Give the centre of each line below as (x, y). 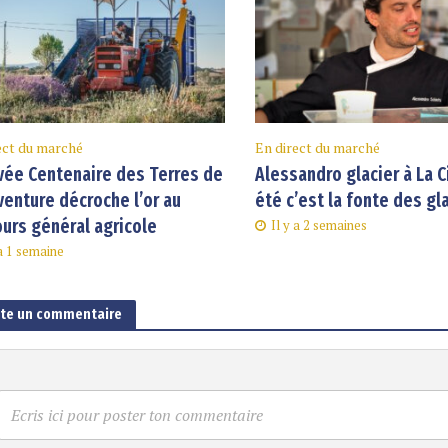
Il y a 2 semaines (319, 225)
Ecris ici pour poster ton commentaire (136, 414)
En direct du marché (318, 148)
